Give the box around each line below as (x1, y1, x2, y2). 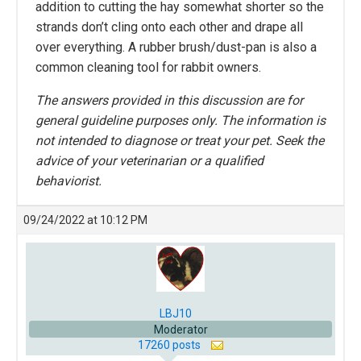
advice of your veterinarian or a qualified (35, 153, 263, 169)
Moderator (153, 322, 208, 336)
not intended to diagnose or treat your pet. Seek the (35, 133, 324, 149)
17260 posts (137, 338, 203, 351)
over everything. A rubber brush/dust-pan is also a (35, 39, 317, 56)
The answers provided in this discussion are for (35, 93, 303, 109)
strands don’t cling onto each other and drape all (35, 19, 303, 35)
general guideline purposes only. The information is (35, 113, 326, 129)
